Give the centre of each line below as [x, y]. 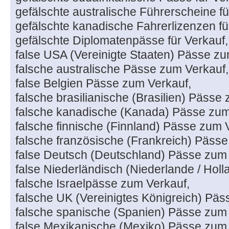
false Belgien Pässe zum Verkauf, [103, 84]
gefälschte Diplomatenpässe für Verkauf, [122, 41]
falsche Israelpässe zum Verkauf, [102, 184]
